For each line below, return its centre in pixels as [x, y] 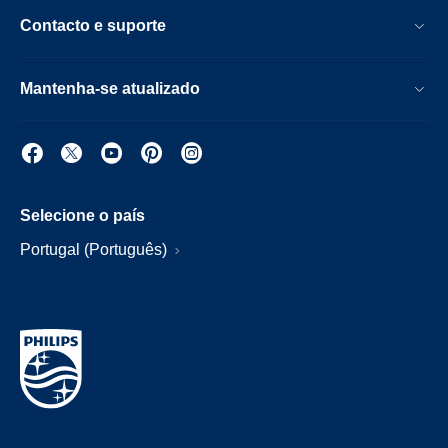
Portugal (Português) [95, 250]
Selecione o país [82, 216]
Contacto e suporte [93, 26]
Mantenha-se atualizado [110, 89]
